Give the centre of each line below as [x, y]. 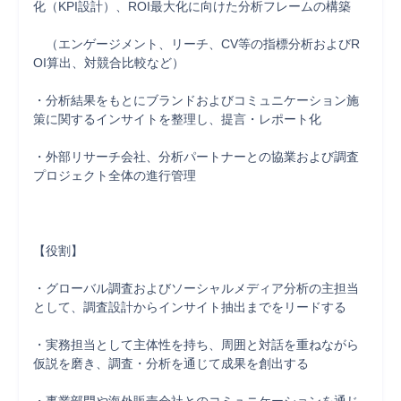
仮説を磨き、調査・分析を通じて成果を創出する [171, 363]
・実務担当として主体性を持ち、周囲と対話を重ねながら [196, 345]
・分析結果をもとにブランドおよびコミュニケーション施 [196, 100]
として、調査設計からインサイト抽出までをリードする [190, 307]
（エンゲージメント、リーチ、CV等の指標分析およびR [196, 44]
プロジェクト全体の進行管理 [115, 175]
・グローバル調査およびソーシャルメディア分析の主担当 [196, 288]
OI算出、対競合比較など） [109, 63]
